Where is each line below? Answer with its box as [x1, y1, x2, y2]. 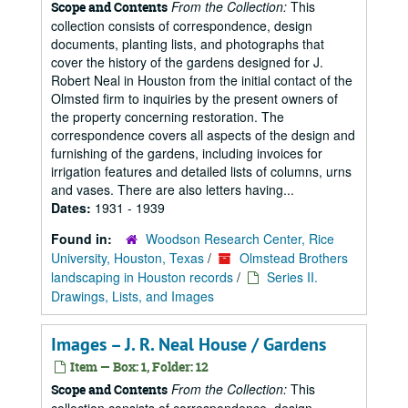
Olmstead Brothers [240, 249, 348, 267]
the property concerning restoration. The [51, 107, 284, 126]
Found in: [51, 229, 116, 248]
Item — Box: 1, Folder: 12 [67, 358, 209, 375]
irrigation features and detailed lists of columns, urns [51, 162, 352, 180]
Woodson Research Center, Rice [146, 229, 334, 248]
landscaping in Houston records [51, 268, 233, 286]
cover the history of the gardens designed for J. [51, 53, 323, 71]
